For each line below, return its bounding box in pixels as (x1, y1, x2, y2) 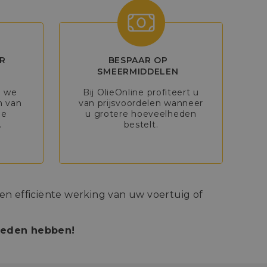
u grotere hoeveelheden (85, 108, 197, 119)
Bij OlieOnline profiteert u (83, 87, 199, 98)
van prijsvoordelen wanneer (78, 98, 204, 108)
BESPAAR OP (108, 55, 168, 66)
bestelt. (123, 119, 159, 130)
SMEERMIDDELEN (97, 66, 179, 77)
